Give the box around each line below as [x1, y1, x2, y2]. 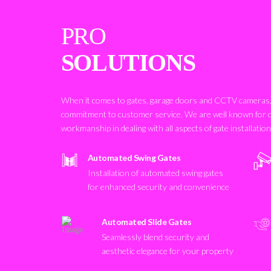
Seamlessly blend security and [102, 231, 210, 242]
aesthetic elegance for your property [102, 245, 234, 256]
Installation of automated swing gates [87, 167, 223, 178]
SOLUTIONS [60, 48, 195, 76]
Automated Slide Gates [102, 217, 192, 227]
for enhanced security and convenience [87, 181, 229, 192]
